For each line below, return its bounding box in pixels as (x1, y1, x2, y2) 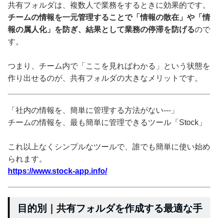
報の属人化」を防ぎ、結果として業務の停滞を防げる (8, 25, 195, 34)
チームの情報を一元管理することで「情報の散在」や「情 (8, 13, 210, 21)
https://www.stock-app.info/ (8, 166, 107, 175)
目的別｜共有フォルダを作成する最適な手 (18, 202, 202, 214)
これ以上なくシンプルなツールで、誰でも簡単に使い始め (8, 142, 210, 151)
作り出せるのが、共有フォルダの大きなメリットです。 (8, 73, 202, 82)
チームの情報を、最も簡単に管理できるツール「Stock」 (8, 118, 206, 127)
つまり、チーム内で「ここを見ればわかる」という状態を (8, 61, 210, 70)
